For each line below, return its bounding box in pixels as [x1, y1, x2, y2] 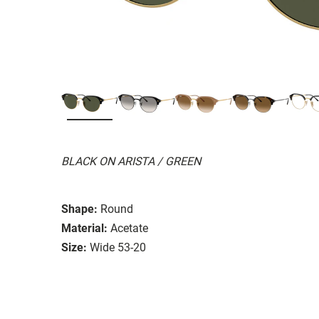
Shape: [61, 202, 98, 216]
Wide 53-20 [90, 240, 146, 254]
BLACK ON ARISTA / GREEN [61, 154, 201, 168]
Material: [61, 221, 108, 235]
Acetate [110, 221, 148, 235]
